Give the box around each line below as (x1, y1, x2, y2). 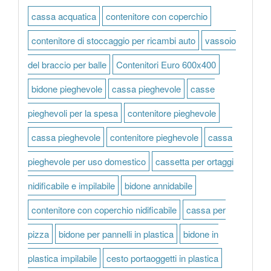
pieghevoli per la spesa (28, 106, 118, 119)
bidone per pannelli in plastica (59, 227, 174, 240)
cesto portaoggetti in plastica (106, 252, 218, 264)
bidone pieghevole (31, 82, 102, 95)
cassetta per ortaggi (155, 155, 233, 168)
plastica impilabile (28, 252, 97, 264)
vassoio (205, 34, 236, 47)
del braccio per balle (28, 58, 106, 71)
